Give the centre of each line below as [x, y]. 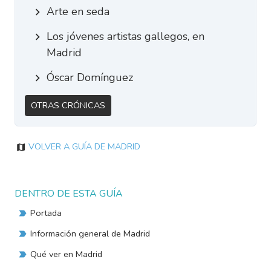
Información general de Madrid [90, 233]
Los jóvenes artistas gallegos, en [125, 36]
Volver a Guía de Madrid [85, 146]
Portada [46, 213]
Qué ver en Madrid [67, 254]
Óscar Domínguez [90, 77]
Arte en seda [78, 11]
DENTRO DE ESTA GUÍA [69, 194]
